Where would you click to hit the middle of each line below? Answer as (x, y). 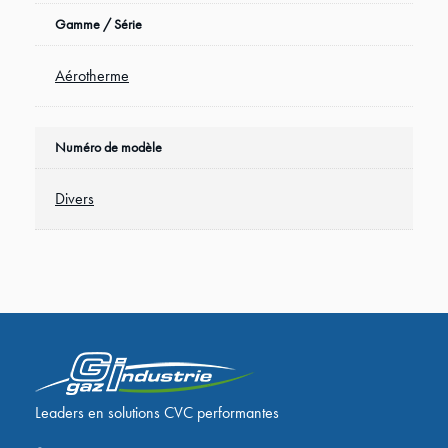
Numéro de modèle (108, 147)
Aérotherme (92, 76)
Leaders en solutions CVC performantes (157, 412)
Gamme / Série (98, 24)
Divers (74, 199)
